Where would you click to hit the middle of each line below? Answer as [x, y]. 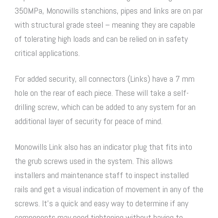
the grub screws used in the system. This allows [94, 161]
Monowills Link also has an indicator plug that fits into [103, 146]
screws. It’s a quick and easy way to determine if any [101, 203]
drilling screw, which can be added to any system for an [105, 107]
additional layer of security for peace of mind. [89, 121]
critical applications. [47, 53]
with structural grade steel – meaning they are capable [105, 24]
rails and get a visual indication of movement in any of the [109, 189]
